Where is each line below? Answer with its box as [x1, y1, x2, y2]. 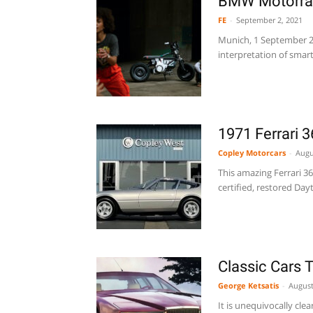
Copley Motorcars [218, 147, 286, 158]
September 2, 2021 [236, 15, 303, 25]
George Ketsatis [218, 280, 279, 291]
